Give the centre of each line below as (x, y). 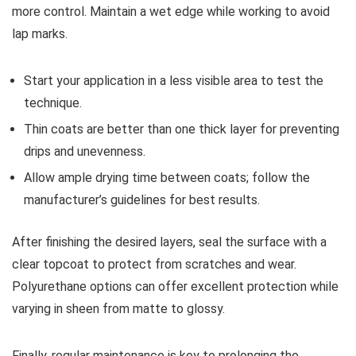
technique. (53, 103)
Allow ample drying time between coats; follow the (167, 177)
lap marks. (40, 33)
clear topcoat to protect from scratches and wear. (154, 264)
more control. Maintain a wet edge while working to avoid (171, 11)
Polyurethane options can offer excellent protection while (175, 286)
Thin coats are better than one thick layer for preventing (182, 129)
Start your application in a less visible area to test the (174, 80)
